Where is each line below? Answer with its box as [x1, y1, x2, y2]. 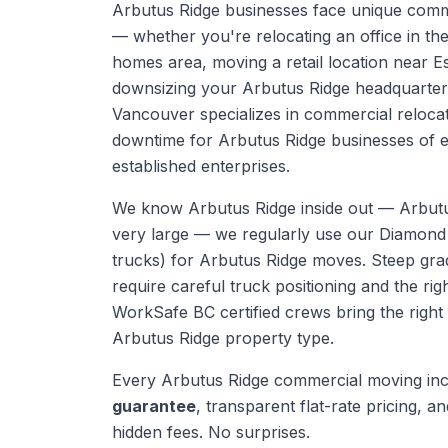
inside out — [296, 198, 399, 218]
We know [112, 198, 188, 218]
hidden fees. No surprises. [112, 422, 310, 442]
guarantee [112, 396, 196, 416]
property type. [220, 328, 334, 348]
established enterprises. [112, 156, 290, 176]
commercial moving [274, 370, 422, 390]
